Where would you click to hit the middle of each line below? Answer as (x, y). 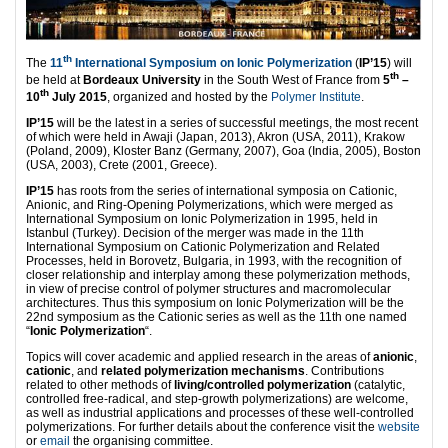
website (399, 426)
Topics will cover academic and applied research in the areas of (199, 356)
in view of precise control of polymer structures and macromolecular (208, 288)
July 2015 (78, 96)
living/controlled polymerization (262, 384)
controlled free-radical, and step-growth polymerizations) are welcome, (217, 398)
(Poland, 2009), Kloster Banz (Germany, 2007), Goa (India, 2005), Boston (223, 150)
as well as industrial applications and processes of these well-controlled (220, 412)
